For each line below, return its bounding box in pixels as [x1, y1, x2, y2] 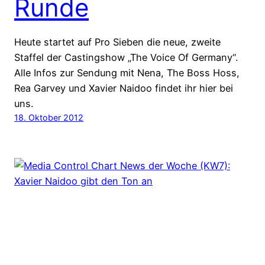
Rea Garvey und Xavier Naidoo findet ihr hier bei [14, 82, 233, 95]
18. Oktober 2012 [14, 112, 83, 123]
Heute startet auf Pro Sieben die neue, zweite [14, 36, 221, 49]
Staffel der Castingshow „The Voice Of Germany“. [14, 51, 238, 64]
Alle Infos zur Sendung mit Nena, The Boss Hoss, [14, 67, 240, 79]
